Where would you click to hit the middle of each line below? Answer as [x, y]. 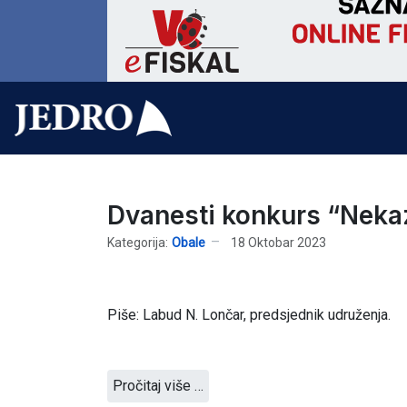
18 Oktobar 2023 [278, 242]
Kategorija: [138, 242]
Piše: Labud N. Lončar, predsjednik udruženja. [249, 315]
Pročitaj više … [158, 386]
